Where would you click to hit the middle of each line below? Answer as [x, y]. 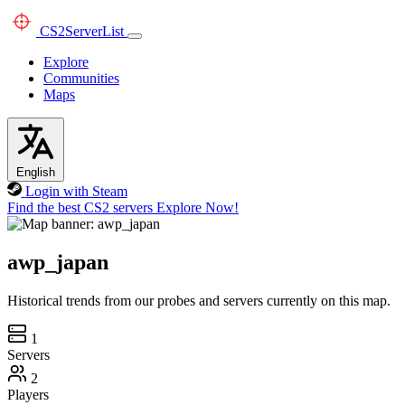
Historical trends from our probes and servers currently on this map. [199, 300]
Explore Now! [198, 207]
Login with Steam [76, 191]
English [36, 172]
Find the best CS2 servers [80, 207]
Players [28, 394]
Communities [81, 78]
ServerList [94, 31]
